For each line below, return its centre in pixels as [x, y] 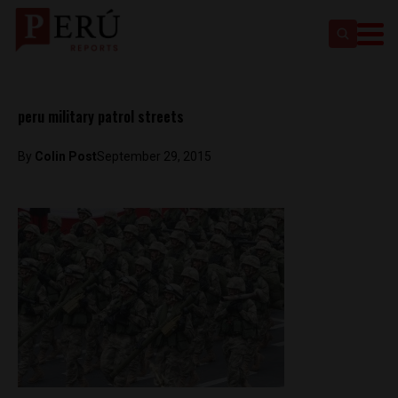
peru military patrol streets [101, 116]
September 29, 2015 [154, 156]
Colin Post [66, 156]
